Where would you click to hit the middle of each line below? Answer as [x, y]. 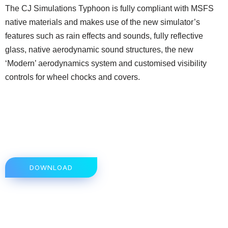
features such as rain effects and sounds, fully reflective [104, 36]
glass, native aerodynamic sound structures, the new [99, 49]
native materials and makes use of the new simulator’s [103, 22]
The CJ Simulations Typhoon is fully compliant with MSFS [109, 8]
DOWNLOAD [51, 167]
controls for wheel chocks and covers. [73, 77]
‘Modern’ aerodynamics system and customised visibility [106, 63]
